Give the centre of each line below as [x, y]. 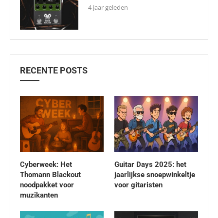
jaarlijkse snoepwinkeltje [154, 174]
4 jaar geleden [108, 8]
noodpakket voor [47, 185]
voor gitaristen [138, 185]
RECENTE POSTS [54, 71]
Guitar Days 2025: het [150, 164]
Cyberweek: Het [46, 164]
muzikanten [39, 195]
